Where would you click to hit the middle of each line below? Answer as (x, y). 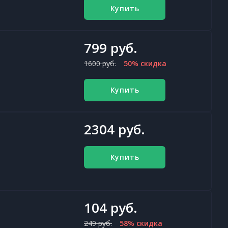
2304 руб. (115, 129)
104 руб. (111, 208)
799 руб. (111, 48)
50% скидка (145, 63)
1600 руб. (100, 63)
